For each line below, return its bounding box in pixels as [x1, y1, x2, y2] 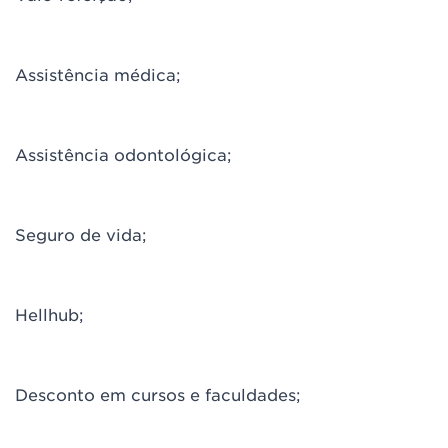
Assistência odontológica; [15, 144, 232, 164]
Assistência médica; [15, 64, 181, 84]
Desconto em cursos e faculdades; [15, 384, 301, 404]
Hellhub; [15, 304, 84, 324]
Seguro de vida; [15, 224, 147, 244]
